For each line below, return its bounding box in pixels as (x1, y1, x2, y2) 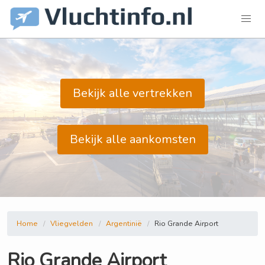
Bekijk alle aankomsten (69, 131, 196, 147)
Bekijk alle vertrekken (73, 85, 192, 101)
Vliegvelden (50, 219, 93, 228)
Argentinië (105, 219, 142, 228)
